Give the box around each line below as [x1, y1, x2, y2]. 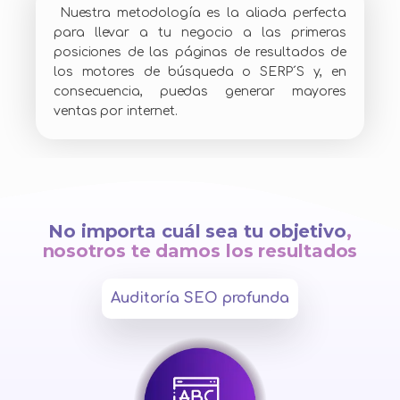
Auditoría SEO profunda [111, 290, 289, 307]
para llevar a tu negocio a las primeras [54, 26, 346, 40]
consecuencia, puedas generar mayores [54, 85, 346, 99]
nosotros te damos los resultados [42, 240, 358, 262]
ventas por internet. [54, 104, 178, 119]
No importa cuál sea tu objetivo [48, 221, 346, 243]
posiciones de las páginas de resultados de [54, 46, 346, 60]
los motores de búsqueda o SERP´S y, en [54, 65, 346, 79]
